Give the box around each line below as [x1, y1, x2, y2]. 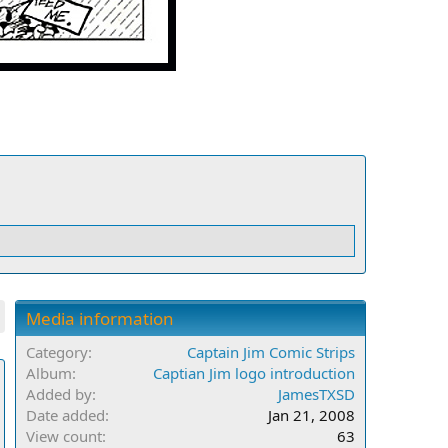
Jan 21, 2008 [268, 405, 355, 426]
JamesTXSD [278, 384, 355, 405]
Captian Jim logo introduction [153, 363, 355, 384]
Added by [26, 384, 92, 405]
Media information [26, 307, 174, 331]
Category [26, 342, 88, 363]
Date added [26, 405, 105, 426]
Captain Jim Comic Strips [187, 342, 355, 363]
